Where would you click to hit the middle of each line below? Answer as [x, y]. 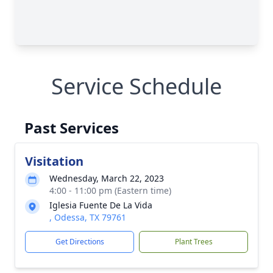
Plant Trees [193, 242]
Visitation [54, 161]
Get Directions [80, 242]
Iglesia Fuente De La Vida [101, 205]
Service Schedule [136, 86]
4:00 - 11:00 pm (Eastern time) [110, 190]
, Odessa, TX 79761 [88, 217]
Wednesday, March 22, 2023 [107, 178]
